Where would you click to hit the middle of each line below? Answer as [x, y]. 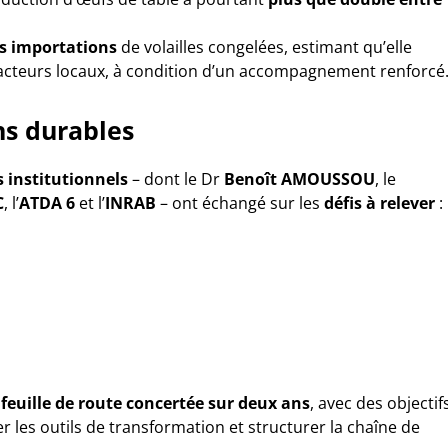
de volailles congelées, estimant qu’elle [264, 47]
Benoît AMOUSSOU [299, 179]
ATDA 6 [47, 203]
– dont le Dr [176, 179]
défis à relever [379, 203]
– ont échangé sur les [240, 203]
